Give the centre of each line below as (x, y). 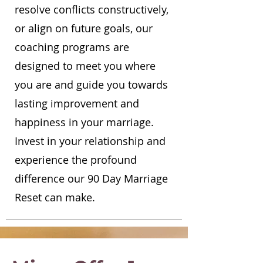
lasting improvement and (77, 103)
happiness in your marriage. (84, 122)
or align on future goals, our (84, 28)
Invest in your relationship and (90, 141)
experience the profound (76, 160)
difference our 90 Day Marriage (91, 178)
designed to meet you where (85, 66)
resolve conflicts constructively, (92, 9)
